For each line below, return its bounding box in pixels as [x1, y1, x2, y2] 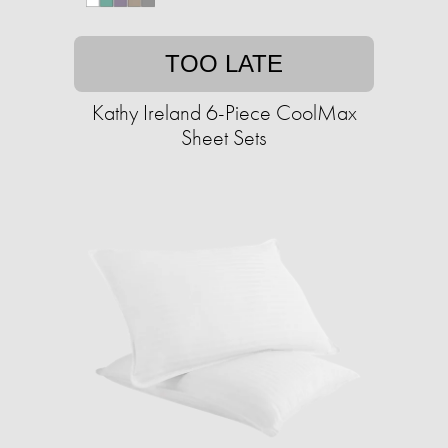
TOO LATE [165, 50, 283, 78]
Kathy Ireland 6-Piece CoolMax [91, 98, 357, 128]
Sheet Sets [181, 123, 267, 153]
